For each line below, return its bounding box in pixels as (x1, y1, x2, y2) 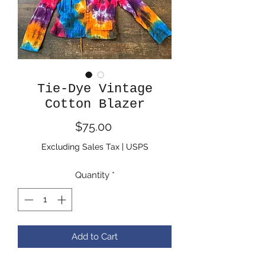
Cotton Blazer (44, 97, 145, 112)
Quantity (75, 170, 109, 180)
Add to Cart (72, 231, 118, 242)
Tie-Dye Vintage (37, 82, 153, 96)
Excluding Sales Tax (41, 142, 119, 151)
